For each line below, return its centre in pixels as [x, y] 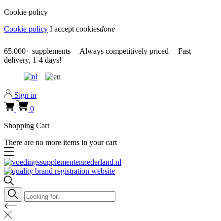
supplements [51, 51]
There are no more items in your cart [60, 142]
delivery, [17, 60]
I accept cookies [75, 29]
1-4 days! [46, 60]
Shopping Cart [27, 125]
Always [92, 51]
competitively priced [136, 51]
